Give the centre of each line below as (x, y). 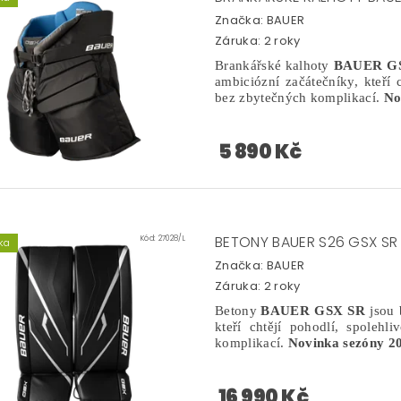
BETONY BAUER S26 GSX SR (307, 242)
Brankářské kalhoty (272, 65)
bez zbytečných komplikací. (299, 97)
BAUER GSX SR (313, 310)
